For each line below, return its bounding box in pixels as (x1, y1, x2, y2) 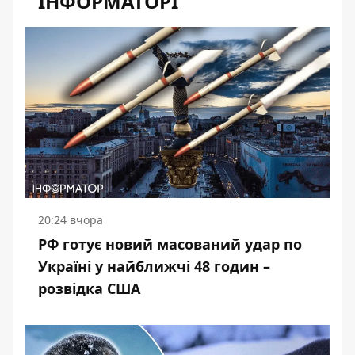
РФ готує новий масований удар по (38, 235, 302, 254)
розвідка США (38, 279, 140, 298)
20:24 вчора (38, 212, 103, 227)
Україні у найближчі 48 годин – (38, 257, 270, 276)
